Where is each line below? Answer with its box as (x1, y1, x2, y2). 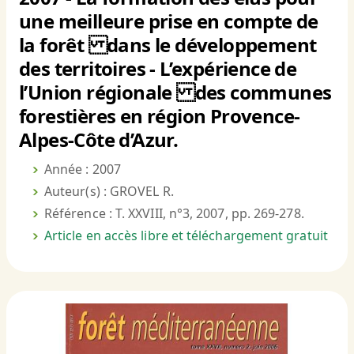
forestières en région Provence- (19, 103, 300, 130)
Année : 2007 (44, 160, 121, 179)
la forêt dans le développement (19, 32, 317, 58)
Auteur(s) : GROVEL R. (44, 183, 174, 201)
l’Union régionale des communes (19, 79, 332, 106)
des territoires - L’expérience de (19, 55, 297, 82)
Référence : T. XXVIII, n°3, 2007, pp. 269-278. (44, 205, 304, 223)
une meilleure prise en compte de (19, 8, 318, 35)
